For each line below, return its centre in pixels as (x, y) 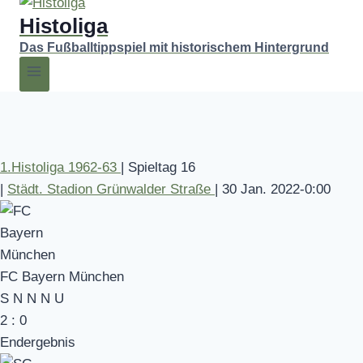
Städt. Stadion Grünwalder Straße (111, 189)
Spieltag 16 (162, 167)
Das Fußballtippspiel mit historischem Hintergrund (174, 47)
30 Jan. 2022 (261, 189)
